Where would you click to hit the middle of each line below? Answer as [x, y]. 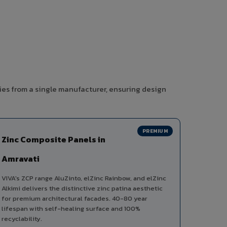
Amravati [21, 159]
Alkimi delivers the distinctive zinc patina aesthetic [82, 188]
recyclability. [22, 219]
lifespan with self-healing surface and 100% [71, 209]
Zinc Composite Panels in [53, 140]
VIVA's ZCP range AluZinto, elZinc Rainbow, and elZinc [84, 178]
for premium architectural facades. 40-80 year [74, 199]
